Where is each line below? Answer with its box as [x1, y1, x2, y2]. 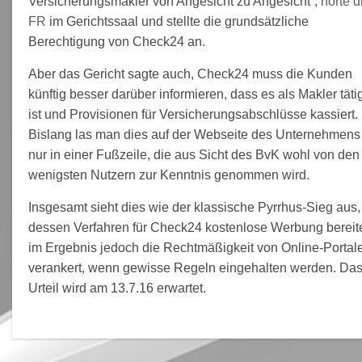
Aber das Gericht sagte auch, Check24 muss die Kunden [28, 66, 353, 81]
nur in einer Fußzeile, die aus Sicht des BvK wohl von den [28, 147, 360, 162]
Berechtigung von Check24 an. [28, 34, 206, 48]
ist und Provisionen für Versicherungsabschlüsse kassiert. [28, 107, 359, 121]
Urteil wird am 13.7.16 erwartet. [28, 280, 207, 295]
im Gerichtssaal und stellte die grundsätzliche [49, 14, 309, 28]
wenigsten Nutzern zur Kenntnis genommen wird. [28, 167, 310, 182]
